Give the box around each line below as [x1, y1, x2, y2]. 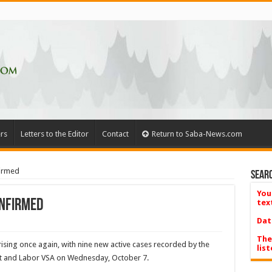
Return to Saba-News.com [151, 129, 242, 138]
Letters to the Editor [20, 129, 89, 138]
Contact [101, 129, 129, 138]
